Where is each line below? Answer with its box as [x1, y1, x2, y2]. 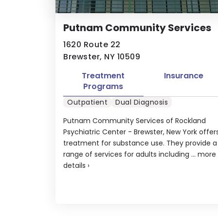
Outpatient [67, 97, 108, 107]
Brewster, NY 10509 [63, 51, 140, 62]
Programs [83, 81, 124, 92]
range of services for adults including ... [63, 149, 198, 159]
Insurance [163, 70, 203, 81]
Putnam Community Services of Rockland [63, 115, 206, 126]
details [63, 160, 86, 170]
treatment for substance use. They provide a [63, 138, 217, 148]
